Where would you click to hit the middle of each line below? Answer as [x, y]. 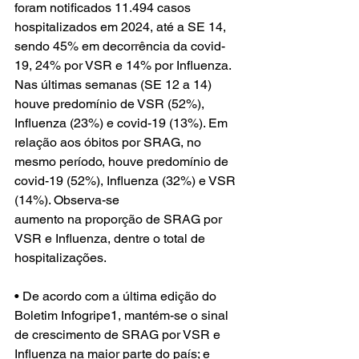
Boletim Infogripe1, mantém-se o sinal [123, 316]
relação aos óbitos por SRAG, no [109, 143]
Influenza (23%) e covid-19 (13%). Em [123, 123]
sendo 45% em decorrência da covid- [120, 46]
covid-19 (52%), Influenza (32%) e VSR [127, 181]
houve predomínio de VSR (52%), [111, 104]
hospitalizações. [61, 258]
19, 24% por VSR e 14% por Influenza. [124, 66]
